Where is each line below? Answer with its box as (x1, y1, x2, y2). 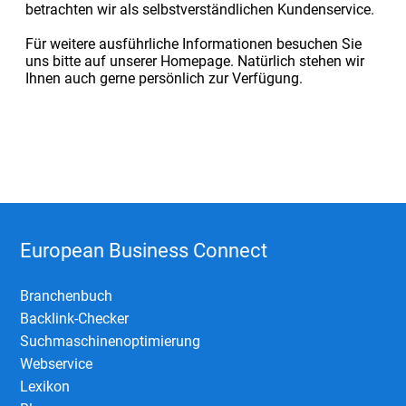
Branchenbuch (20, 286, 113, 304)
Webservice (20, 354, 93, 372)
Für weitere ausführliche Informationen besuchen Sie (24, 34, 362, 53)
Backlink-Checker (20, 309, 130, 327)
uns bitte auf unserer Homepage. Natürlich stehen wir (24, 52, 364, 70)
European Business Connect (20, 238, 268, 262)
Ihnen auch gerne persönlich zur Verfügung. (24, 69, 303, 87)
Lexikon (20, 377, 71, 395)
